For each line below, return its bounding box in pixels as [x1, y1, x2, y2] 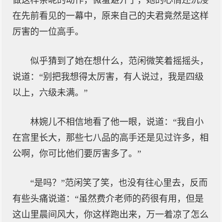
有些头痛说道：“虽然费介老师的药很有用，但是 [12, 194, 204, 204]
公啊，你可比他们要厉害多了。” [12, 149, 141, 159]
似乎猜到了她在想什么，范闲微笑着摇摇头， [30, 56, 209, 66]
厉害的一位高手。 [12, 27, 84, 37]
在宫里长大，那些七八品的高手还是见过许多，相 [12, 133, 209, 143]
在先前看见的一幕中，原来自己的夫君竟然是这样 [12, 11, 209, 21]
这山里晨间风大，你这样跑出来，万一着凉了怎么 [12, 210, 209, 220]
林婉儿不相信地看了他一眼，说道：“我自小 [30, 117, 204, 127]
